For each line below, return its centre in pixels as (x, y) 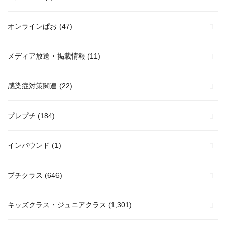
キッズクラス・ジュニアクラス (57, 205)
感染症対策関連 (32, 86)
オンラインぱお (32, 26)
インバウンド (29, 145)
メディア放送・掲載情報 (46, 56)
